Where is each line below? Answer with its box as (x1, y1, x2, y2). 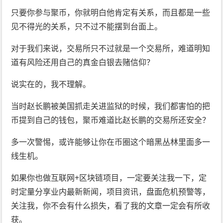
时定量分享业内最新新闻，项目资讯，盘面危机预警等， (11, 186, 211, 198)
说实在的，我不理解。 (11, 79, 91, 90)
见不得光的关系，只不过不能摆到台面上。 (11, 21, 163, 32)
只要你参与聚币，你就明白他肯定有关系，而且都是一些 (11, 7, 211, 18)
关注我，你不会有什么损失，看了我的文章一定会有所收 (11, 200, 211, 212)
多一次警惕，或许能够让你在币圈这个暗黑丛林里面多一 (11, 136, 211, 148)
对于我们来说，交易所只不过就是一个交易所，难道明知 (11, 43, 211, 54)
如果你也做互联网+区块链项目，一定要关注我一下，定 (11, 172, 207, 184)
